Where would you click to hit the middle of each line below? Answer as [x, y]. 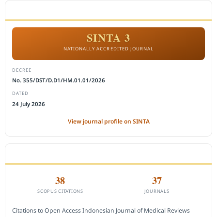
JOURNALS [157, 191]
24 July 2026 [28, 104]
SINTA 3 [108, 38]
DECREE [22, 70]
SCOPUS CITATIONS [60, 191]
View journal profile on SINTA [108, 121]
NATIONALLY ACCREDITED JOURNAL [108, 49]
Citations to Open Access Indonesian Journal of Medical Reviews [101, 210]
